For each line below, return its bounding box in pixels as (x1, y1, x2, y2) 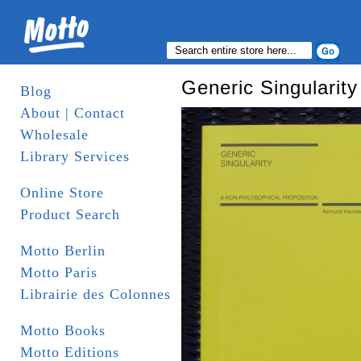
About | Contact (20, 105, 125, 121)
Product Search (20, 206, 120, 222)
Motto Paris (20, 264, 98, 280)
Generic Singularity (181, 77, 358, 98)
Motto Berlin (20, 243, 106, 259)
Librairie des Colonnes (20, 286, 171, 302)
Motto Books (20, 322, 106, 338)
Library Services (20, 148, 130, 164)
